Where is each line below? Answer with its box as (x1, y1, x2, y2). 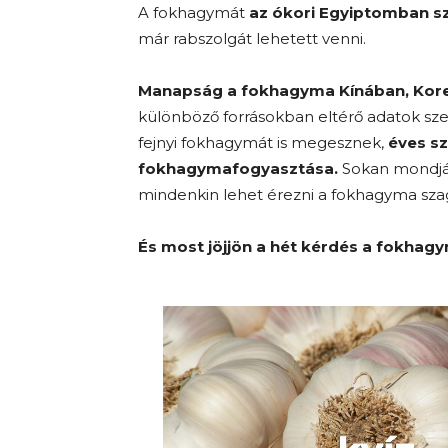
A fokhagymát (138, 3, 249, 22)
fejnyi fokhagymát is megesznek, (138, 133, 388, 152)
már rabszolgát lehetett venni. (138, 29, 366, 48)
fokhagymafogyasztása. (138, 159, 338, 178)
